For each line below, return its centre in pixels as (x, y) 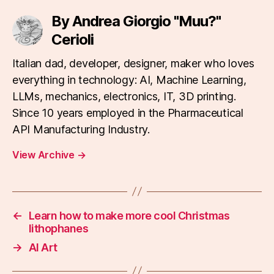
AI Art (43, 247)
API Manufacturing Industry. (81, 129)
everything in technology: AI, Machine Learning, (129, 80)
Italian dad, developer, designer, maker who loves (133, 63)
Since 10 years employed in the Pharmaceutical (128, 113)
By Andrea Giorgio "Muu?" (136, 21)
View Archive (45, 154)
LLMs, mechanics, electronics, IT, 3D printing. (124, 96)
